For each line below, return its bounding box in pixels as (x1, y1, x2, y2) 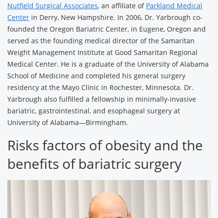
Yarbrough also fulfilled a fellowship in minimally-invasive (7, 94, 196, 104)
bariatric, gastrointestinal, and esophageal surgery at (7, 106, 180, 115)
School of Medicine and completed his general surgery (7, 71, 185, 80)
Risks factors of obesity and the (7, 136, 203, 154)
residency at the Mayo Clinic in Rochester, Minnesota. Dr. (7, 83, 194, 92)
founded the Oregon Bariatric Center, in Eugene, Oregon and (7, 24, 206, 34)
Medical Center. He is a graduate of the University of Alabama (7, 59, 209, 69)
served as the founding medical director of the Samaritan (7, 36, 195, 45)
